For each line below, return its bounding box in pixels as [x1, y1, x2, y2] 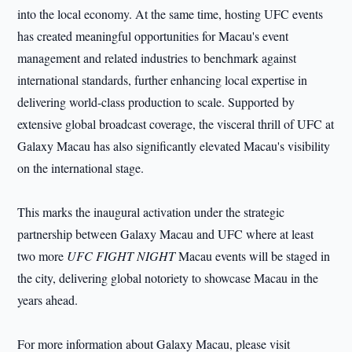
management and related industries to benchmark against [17, 49, 297, 67]
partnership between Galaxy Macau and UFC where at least [17, 225, 314, 243]
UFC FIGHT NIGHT [67, 247, 176, 265]
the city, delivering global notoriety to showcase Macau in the [17, 269, 319, 287]
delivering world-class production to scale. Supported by [17, 93, 295, 111]
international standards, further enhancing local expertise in [17, 71, 308, 89]
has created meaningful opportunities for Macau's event [17, 27, 289, 45]
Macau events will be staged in [175, 247, 331, 265]
